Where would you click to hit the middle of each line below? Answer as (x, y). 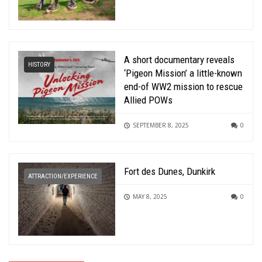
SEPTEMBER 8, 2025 (161, 125)
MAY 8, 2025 (150, 196)
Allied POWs (149, 100)
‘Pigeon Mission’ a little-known (183, 73)
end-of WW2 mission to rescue (184, 86)
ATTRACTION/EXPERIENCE (63, 176)
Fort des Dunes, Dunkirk (170, 171)
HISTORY (39, 64)
